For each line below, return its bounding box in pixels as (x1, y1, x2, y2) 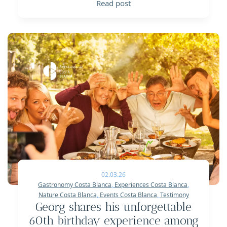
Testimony (160, 191, 189, 200)
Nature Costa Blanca (38, 191, 97, 200)
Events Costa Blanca (99, 191, 157, 200)
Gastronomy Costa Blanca (38, 180, 111, 190)
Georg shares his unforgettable (35, 200, 192, 214)
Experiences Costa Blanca (115, 180, 187, 190)
